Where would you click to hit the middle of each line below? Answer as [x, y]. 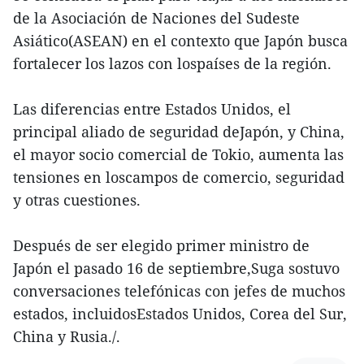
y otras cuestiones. [77, 200]
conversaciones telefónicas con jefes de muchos [179, 291]
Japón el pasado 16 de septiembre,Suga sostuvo [176, 269]
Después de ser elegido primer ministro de [161, 246]
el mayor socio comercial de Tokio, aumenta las [178, 155]
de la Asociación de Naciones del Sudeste [156, 18]
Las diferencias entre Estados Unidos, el [152, 109]
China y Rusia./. [67, 337]
